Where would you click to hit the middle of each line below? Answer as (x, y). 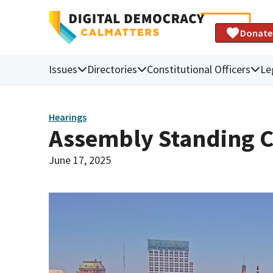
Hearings (68, 117)
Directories (112, 69)
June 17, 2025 (80, 160)
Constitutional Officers (199, 69)
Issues (63, 69)
